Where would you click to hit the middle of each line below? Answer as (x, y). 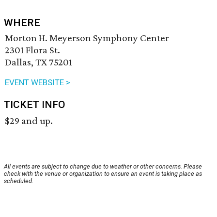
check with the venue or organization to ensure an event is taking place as (103, 174)
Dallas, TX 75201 (39, 62)
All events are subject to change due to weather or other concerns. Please (103, 167)
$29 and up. (29, 121)
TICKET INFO (35, 105)
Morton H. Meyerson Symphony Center (87, 38)
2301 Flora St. (32, 50)
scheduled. (19, 181)
